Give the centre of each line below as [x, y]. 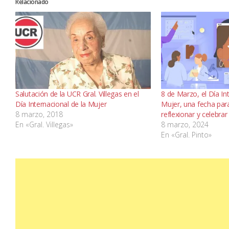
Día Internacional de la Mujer [61, 104]
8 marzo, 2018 [39, 114]
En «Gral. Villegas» [44, 125]
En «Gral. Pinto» [187, 135]
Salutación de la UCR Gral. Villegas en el [77, 94]
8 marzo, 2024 [185, 125]
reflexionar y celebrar [194, 114]
